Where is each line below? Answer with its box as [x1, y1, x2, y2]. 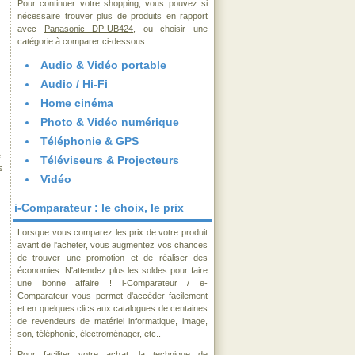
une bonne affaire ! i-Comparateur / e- [17, 278, 208, 288]
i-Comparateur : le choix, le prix [14, 201, 184, 214]
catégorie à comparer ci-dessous [17, 36, 145, 46]
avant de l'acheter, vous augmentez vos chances [17, 240, 208, 250]
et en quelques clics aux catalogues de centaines [17, 303, 208, 313]
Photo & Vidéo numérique [40, 116, 179, 128]
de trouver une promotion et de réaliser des [17, 253, 208, 262]
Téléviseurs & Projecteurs [40, 154, 179, 166]
